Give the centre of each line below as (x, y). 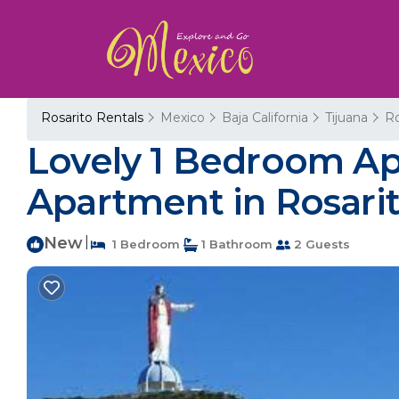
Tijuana (346, 118)
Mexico (183, 118)
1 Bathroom (235, 244)
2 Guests (320, 244)
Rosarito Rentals (94, 118)
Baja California (265, 118)
